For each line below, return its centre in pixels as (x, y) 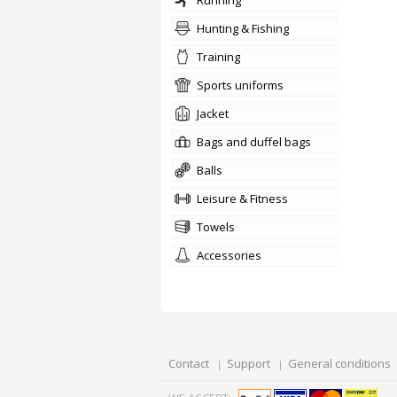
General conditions (339, 363)
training (222, 57)
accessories (233, 255)
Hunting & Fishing (247, 28)
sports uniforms (244, 85)
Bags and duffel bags (257, 142)
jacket (214, 113)
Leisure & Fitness (245, 198)
